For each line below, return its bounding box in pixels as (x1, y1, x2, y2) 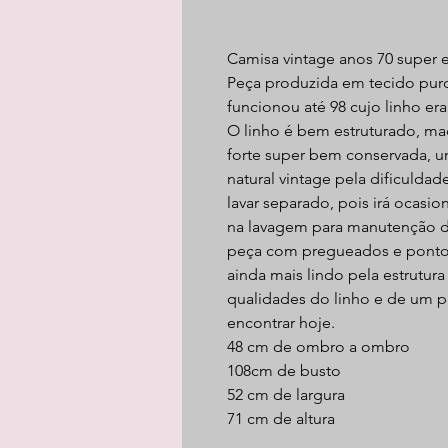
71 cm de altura (227, 409, 335, 428)
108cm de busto (227, 361, 341, 380)
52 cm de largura (227, 385, 345, 404)
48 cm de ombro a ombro (227, 337, 410, 356)
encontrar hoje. (227, 313, 335, 332)
